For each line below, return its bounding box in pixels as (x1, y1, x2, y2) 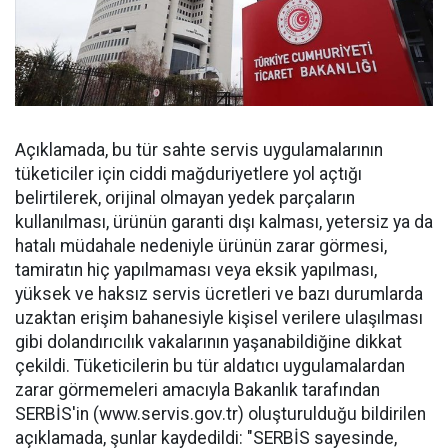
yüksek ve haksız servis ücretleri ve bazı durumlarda (15, 284, 423, 305)
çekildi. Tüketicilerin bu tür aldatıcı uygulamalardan (15, 356, 405, 377)
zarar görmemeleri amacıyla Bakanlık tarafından (15, 380, 380, 401)
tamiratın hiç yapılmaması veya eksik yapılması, (15, 260, 377, 281)
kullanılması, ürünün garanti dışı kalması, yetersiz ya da (15, 212, 433, 233)
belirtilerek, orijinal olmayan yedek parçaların (15, 188, 355, 209)
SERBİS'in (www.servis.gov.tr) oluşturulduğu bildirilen (15, 404, 426, 425)
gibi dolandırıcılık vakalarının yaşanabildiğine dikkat (15, 332, 402, 353)
